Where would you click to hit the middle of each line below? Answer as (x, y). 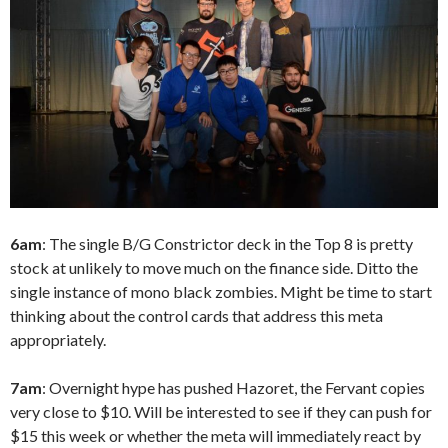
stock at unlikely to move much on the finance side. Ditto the (214, 267)
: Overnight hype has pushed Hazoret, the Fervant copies (233, 387)
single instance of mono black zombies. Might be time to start (221, 291)
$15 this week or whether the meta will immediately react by (215, 435)
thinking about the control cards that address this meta (196, 315)
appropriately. (58, 339)
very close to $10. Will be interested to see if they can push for (221, 411)
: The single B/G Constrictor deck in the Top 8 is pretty (227, 243)
